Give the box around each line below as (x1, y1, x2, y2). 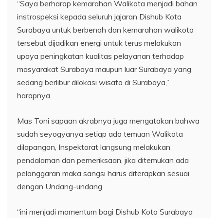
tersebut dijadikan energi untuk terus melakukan (17, 37, 181, 48)
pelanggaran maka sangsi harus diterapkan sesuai (17, 168, 189, 178)
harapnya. (17, 90, 52, 100)
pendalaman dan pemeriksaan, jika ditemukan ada (17, 155, 189, 165)
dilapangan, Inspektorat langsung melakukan (17, 142, 170, 152)
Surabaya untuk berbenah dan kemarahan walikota (17, 24, 194, 35)
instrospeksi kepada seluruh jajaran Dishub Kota (17, 11, 182, 21)
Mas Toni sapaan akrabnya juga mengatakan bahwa (17, 115, 200, 126)
